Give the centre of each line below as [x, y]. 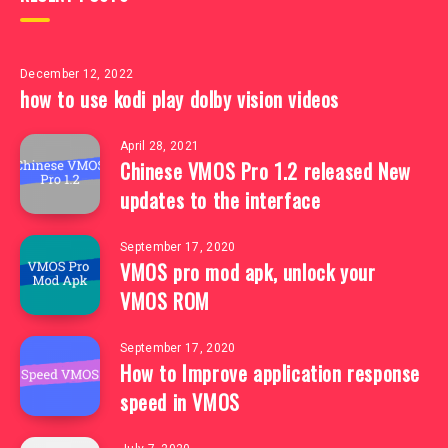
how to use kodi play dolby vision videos [179, 99]
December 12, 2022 [77, 74]
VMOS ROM [165, 301]
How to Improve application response [270, 373]
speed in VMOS [180, 402]
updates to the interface [220, 200]
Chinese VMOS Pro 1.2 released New [265, 171]
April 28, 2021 [160, 146]
